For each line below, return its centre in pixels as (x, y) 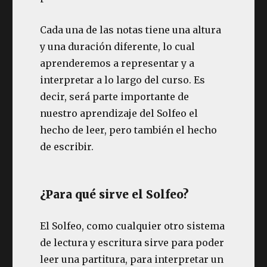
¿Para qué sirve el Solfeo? (115, 194)
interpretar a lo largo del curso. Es (123, 80)
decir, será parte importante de (115, 97)
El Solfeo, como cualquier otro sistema (133, 226)
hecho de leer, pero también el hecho (129, 130)
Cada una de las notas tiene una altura (131, 30)
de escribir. (67, 147)
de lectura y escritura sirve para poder (132, 243)
